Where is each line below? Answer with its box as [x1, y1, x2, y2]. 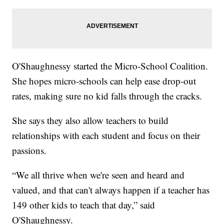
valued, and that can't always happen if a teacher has [12, 183, 210, 196]
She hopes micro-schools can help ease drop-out [12, 74, 196, 87]
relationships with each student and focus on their [12, 129, 200, 142]
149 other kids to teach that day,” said [12, 198, 155, 211]
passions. [12, 144, 47, 157]
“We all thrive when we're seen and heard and [12, 168, 185, 181]
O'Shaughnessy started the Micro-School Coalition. [12, 59, 208, 72]
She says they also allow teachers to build [12, 114, 169, 127]
